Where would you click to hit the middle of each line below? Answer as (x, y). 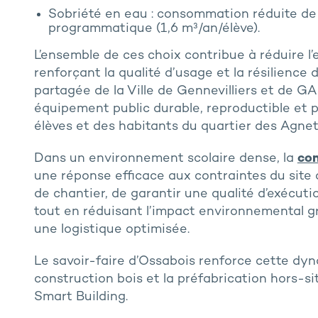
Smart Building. (81, 297)
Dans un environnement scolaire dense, (158, 159)
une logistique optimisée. (111, 230)
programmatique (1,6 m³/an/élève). (154, 29)
